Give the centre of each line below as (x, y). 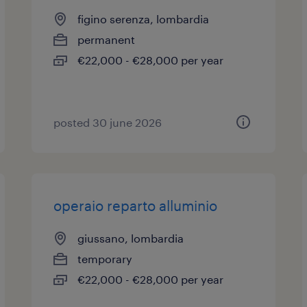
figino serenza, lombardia (144, 19)
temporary (105, 259)
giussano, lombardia (131, 238)
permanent (107, 39)
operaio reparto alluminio (136, 206)
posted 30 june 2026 (108, 122)
